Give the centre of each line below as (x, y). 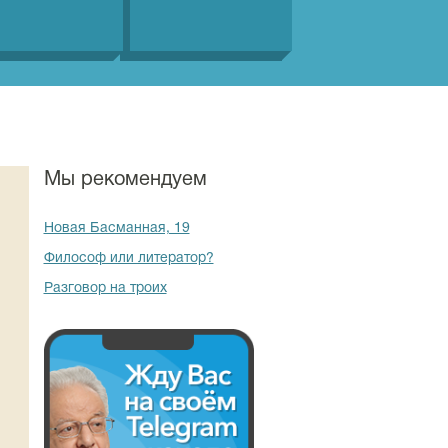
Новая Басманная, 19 (116, 228)
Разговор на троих (105, 288)
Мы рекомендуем (125, 180)
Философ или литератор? (128, 258)
